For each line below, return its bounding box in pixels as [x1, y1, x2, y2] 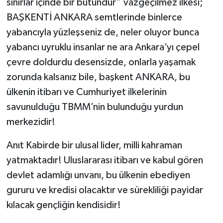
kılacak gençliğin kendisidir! [6, 200, 121, 211]
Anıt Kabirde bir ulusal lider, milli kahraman [6, 140, 182, 151]
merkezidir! [6, 117, 55, 127]
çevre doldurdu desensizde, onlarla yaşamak [6, 57, 196, 68]
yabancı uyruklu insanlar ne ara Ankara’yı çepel [6, 42, 200, 53]
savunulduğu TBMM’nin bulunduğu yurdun [6, 102, 183, 112]
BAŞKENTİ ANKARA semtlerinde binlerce [6, 12, 182, 23]
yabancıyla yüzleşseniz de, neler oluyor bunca [6, 27, 199, 38]
